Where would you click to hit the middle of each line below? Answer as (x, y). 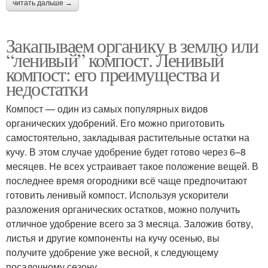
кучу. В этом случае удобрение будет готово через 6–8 (126, 152)
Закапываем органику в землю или (132, 45)
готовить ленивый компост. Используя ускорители (117, 195)
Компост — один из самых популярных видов (107, 109)
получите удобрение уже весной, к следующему (112, 252)
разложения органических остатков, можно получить (123, 209)
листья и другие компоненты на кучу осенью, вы (113, 238)
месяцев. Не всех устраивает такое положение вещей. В (132, 166)
